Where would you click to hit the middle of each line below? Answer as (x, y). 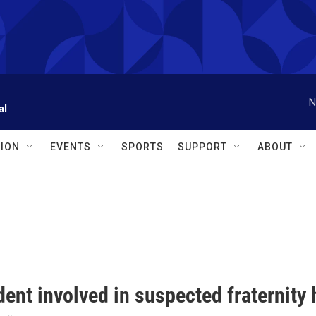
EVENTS (71, 147)
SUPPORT (202, 147)
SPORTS (142, 147)
